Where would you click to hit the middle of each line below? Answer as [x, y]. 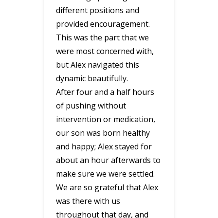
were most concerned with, [105, 51]
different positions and [98, 10]
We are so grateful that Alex [107, 187]
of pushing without [91, 105]
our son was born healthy [103, 133]
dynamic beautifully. [92, 78]
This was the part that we [102, 37]
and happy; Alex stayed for [104, 146]
